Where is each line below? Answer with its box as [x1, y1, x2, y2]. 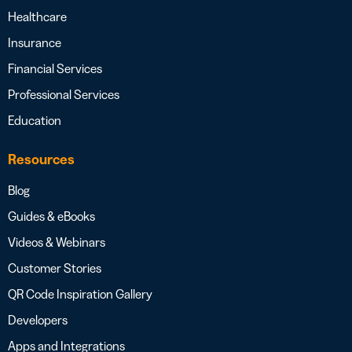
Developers [8, 311, 68, 328]
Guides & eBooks [8, 207, 95, 224]
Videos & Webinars [8, 233, 105, 250]
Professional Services [8, 86, 119, 102]
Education [8, 112, 61, 128]
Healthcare [8, 8, 67, 24]
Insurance [8, 34, 61, 50]
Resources [8, 150, 75, 168]
